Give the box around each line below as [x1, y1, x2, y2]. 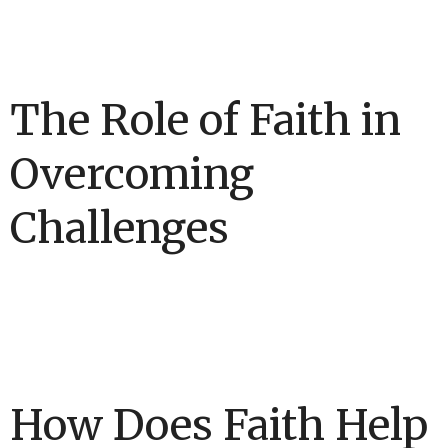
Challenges [10, 202, 229, 255]
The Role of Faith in [10, 94, 401, 147]
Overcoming [10, 148, 254, 201]
